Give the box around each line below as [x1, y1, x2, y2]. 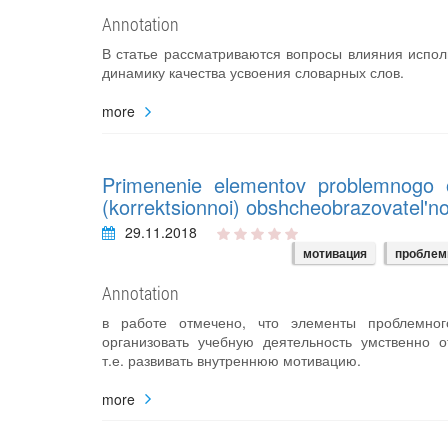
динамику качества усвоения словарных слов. [102, 62, 404, 83]
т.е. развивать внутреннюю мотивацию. [102, 349, 361, 370]
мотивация [303, 243, 367, 262]
